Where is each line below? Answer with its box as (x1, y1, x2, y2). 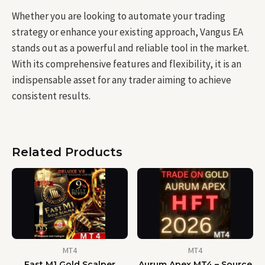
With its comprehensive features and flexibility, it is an (12, 57, 241, 70)
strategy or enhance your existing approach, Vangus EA (12, 25, 243, 38)
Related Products (12, 144, 122, 159)
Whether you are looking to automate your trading (12, 9, 225, 22)
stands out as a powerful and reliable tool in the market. (12, 41, 249, 54)
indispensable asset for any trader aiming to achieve (12, 73, 231, 86)
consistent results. (12, 89, 91, 102)
